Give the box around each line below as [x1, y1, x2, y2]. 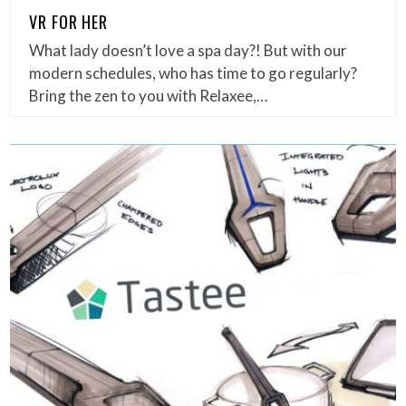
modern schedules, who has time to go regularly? [29, 63, 358, 83]
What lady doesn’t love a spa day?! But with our [29, 41, 348, 61]
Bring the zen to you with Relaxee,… [29, 86, 268, 106]
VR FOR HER [29, 10, 109, 34]
